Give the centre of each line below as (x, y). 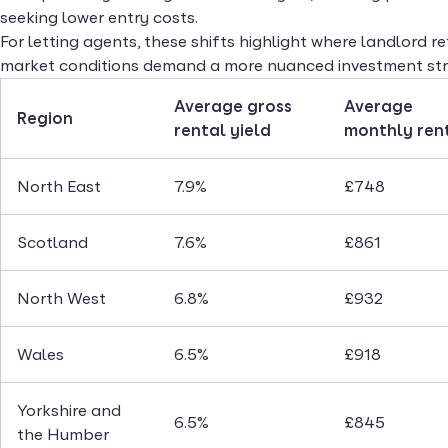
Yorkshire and (69, 411)
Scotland (52, 243)
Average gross (233, 107)
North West (61, 299)
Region (45, 119)
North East (59, 187)
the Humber (63, 435)
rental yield (222, 131)
